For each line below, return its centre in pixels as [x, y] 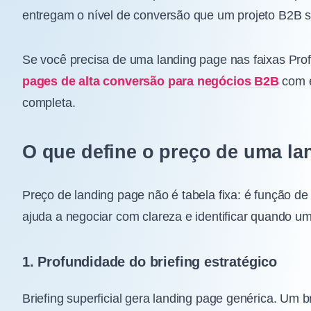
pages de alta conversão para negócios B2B [151, 81]
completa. [49, 102]
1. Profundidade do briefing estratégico [150, 261]
